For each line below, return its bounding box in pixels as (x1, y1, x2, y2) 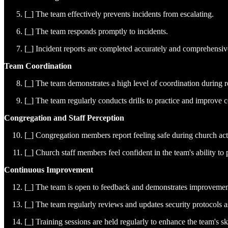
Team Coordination (4, 62, 72, 71)
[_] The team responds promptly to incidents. (24, 27, 168, 36)
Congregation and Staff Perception (4, 113, 124, 123)
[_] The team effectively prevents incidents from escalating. (24, 10, 214, 19)
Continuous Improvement (4, 165, 93, 175)
